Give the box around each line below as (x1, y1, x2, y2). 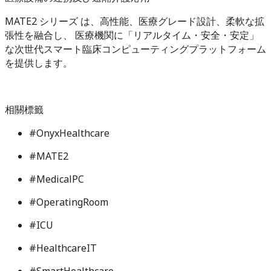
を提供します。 (5, 56, 73, 70)
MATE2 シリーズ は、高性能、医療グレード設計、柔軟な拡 (5, 14, 264, 28)
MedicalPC (36, 172, 84, 186)
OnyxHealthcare (36, 126, 109, 140)
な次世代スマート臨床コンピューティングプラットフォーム (5, 42, 266, 56)
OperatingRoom (36, 195, 108, 209)
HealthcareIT (36, 241, 97, 255)
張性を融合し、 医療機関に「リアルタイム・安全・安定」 (5, 28, 259, 42)
